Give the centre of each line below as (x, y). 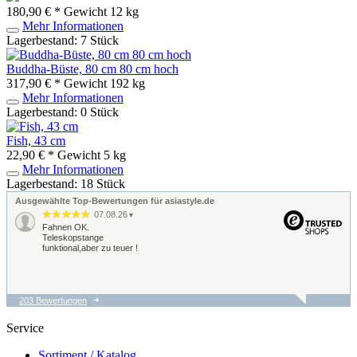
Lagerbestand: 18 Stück (66, 183)
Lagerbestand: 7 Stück (63, 40)
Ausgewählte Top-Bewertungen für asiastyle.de (115, 200)
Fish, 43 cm (36, 140)
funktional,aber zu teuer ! (90, 247)
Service (25, 328)
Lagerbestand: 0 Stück (63, 112)
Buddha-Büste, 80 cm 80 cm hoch (92, 69)
